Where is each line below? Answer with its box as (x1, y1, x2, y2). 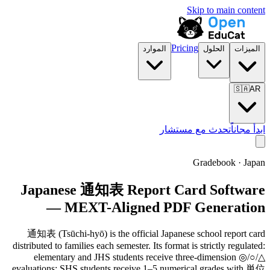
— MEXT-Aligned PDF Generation (46, 199, 265, 215)
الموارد (143, 44, 166, 53)
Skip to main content (187, 5, 265, 15)
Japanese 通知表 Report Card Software (20, 181, 265, 198)
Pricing (171, 43, 198, 53)
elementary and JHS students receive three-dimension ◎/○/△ (34, 251, 265, 262)
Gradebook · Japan (193, 157, 265, 168)
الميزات (234, 44, 260, 53)
